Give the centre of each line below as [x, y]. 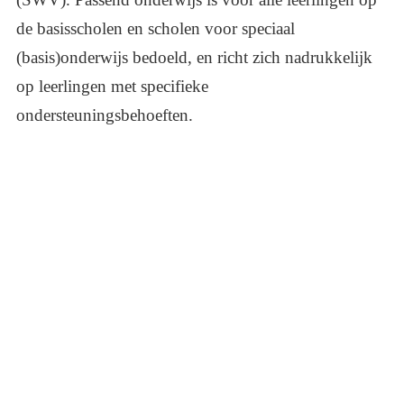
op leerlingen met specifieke [112, 87]
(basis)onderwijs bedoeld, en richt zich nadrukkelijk [194, 58]
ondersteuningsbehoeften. [105, 115]
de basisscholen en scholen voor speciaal [156, 29]
